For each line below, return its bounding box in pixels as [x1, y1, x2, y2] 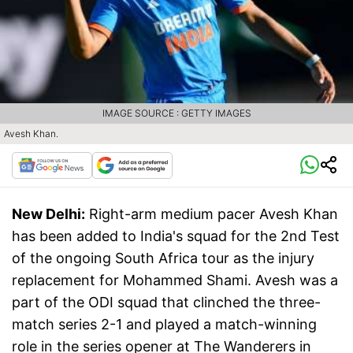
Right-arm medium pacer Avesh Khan [89, 206, 338, 223]
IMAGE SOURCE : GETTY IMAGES [102, 107, 251, 120]
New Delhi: [12, 206, 85, 223]
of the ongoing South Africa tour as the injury [12, 250, 314, 267]
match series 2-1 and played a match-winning [12, 316, 317, 333]
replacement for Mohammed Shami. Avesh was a [12, 272, 338, 289]
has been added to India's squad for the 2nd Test [12, 228, 340, 245]
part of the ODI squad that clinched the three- [12, 294, 321, 311]
